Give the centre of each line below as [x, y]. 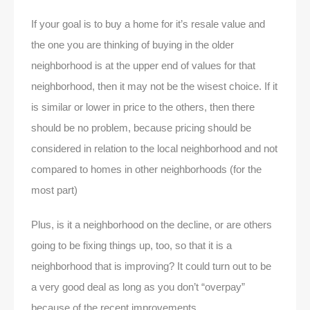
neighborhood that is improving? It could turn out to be [151, 266]
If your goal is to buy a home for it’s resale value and [148, 24]
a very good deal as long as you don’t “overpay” [138, 287]
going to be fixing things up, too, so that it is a [131, 246]
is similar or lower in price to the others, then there [143, 107]
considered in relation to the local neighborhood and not [154, 149]
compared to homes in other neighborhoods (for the [146, 170]
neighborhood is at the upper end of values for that [143, 66]
